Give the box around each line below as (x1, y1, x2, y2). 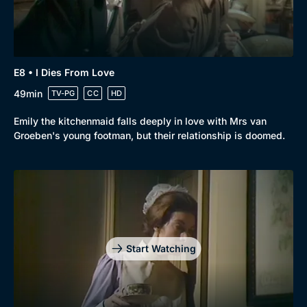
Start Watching (125, 242, 196, 254)
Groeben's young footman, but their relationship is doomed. (14, 130, 285, 141)
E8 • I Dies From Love (14, 66, 114, 78)
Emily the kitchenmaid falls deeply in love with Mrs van (14, 115, 267, 127)
